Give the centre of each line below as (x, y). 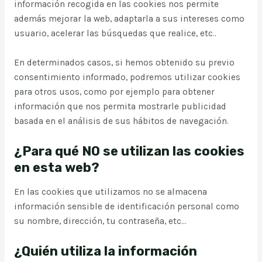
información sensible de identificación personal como (126, 207)
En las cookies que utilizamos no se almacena (110, 192)
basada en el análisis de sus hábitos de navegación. (121, 121)
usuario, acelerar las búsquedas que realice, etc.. (115, 34)
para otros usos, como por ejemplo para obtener (114, 92)
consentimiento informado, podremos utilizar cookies (127, 77)
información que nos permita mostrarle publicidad (120, 106)
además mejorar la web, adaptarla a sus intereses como (129, 19)
